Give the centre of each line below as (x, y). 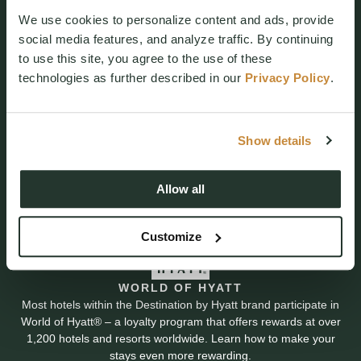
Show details (275, 140)
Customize (172, 236)
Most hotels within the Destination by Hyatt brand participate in (180, 304)
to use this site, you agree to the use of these (145, 59)
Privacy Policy (287, 78)
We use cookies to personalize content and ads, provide (176, 20)
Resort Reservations (180, 95)
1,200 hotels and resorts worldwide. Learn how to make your (180, 338)
